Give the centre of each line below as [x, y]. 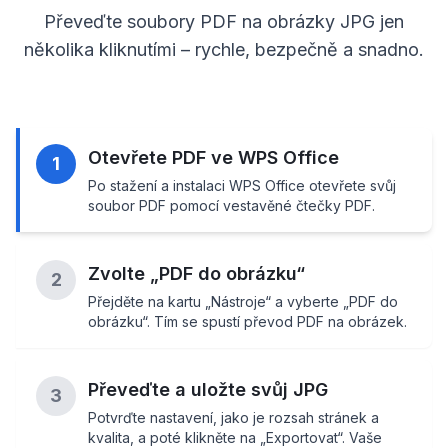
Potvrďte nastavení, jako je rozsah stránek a [233, 418]
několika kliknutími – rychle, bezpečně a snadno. [224, 50]
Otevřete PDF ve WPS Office [213, 158]
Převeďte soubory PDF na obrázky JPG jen [224, 22]
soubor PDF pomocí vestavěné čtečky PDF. [231, 206]
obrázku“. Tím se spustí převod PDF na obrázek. [247, 322]
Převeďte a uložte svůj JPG [208, 390]
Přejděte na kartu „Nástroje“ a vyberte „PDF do [243, 302]
